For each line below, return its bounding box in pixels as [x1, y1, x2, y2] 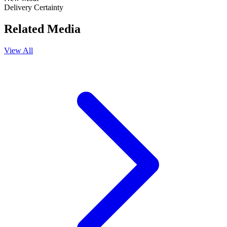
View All [4, 46, 33, 55]
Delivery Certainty [4, 3, 63, 12]
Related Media [4, 22, 81, 36]
